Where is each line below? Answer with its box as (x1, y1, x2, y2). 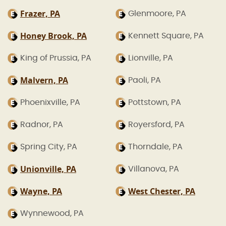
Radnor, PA (20, 121, 63, 129)
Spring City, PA (20, 143, 77, 151)
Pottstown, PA (128, 98, 181, 107)
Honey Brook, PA (20, 30, 87, 42)
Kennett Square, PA (128, 32, 204, 40)
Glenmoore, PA (128, 10, 186, 18)
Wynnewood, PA (20, 209, 84, 218)
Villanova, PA (128, 165, 179, 174)
